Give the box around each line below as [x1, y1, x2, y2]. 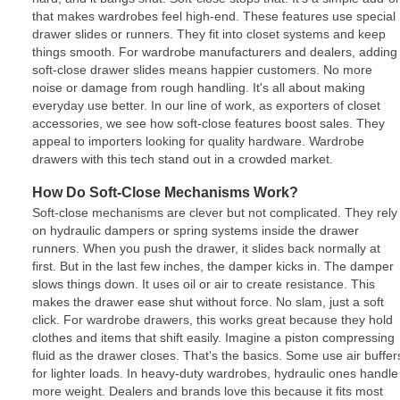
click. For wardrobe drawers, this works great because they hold [32, 312, 393, 327]
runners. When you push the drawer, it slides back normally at [32, 240, 380, 255]
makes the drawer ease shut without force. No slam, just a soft [32, 294, 384, 309]
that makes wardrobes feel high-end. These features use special [32, 8, 396, 23]
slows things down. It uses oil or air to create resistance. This [32, 276, 375, 291]
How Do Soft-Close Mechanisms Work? [32, 184, 298, 200]
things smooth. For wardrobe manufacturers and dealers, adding [32, 44, 397, 59]
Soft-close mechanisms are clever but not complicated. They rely [32, 204, 397, 220]
